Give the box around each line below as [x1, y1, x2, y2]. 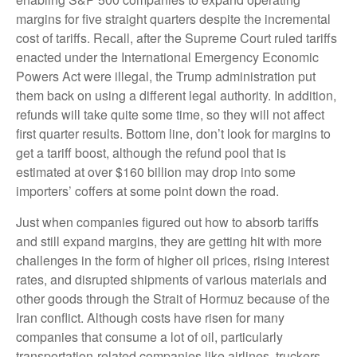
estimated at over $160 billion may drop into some [16, 163, 296, 182]
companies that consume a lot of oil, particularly [16, 328, 283, 347]
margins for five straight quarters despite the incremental [16, 10, 331, 29]
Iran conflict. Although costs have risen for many [16, 308, 284, 328]
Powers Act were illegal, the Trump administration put [16, 67, 316, 86]
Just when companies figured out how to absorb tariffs [16, 213, 319, 232]
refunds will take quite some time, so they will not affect [16, 105, 324, 124]
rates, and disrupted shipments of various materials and [16, 270, 327, 289]
